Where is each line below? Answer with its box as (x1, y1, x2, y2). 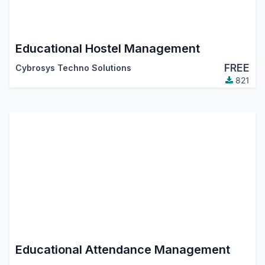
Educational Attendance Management (15, 243, 230, 257)
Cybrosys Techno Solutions (15, 63, 131, 73)
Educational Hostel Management (15, 41, 200, 56)
